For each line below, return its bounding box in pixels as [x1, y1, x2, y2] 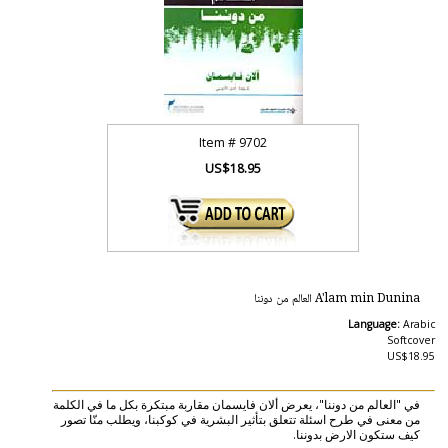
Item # [199, 134, 240, 151]
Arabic [402, 317, 435, 331]
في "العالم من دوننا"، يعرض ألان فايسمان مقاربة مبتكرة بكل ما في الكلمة [52, 396, 420, 412]
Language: [347, 317, 403, 331]
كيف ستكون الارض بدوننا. [292, 426, 420, 442]
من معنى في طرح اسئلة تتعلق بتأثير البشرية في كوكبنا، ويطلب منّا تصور [60, 411, 420, 427]
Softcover [386, 333, 435, 347]
